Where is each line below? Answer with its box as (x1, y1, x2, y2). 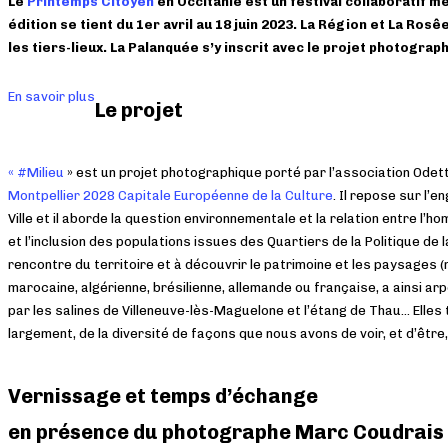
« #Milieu (8, 165, 64, 181)
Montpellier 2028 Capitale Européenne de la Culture (8, 188, 333, 204)
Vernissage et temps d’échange (8, 384, 318, 409)
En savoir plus (8, 89, 95, 105)
